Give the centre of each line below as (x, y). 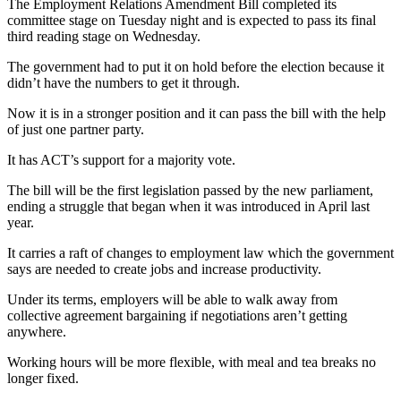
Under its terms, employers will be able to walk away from (172, 299)
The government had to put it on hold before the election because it (196, 66)
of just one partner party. (76, 129)
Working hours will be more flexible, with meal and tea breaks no (192, 362)
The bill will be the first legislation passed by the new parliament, (190, 190)
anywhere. (37, 331)
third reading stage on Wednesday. (104, 36)
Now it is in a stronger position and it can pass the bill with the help (196, 113)
